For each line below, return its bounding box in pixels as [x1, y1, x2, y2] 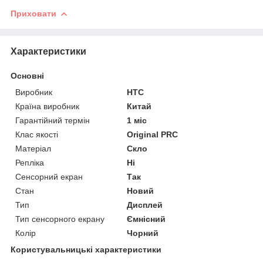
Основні [11, 71, 44, 81]
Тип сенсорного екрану [15, 214, 104, 224]
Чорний [127, 228, 159, 238]
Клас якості [15, 130, 58, 140]
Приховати [11, 8, 56, 18]
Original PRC [127, 130, 178, 140]
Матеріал [15, 144, 51, 154]
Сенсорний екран [15, 172, 83, 182]
